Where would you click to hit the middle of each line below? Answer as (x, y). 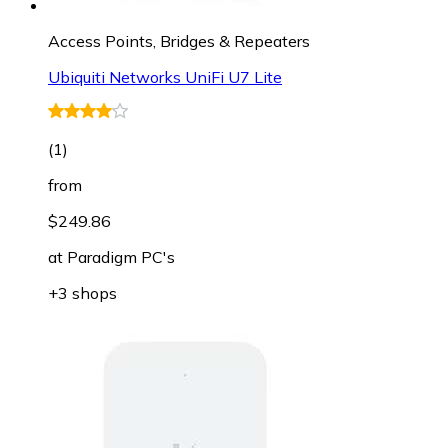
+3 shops (82, 293)
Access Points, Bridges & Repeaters (179, 41)
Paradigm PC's (121, 257)
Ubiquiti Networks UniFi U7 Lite (165, 77)
